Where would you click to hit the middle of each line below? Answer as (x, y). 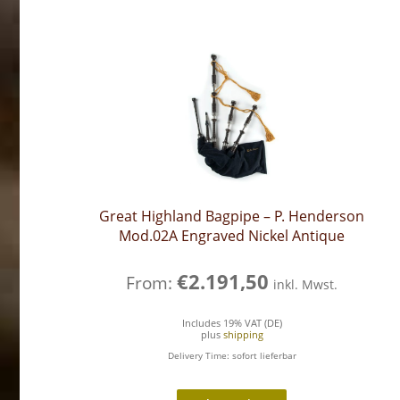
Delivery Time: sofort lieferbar (232, 355)
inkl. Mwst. (306, 285)
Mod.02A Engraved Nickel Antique (232, 235)
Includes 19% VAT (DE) (232, 323)
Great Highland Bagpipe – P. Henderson (232, 216)
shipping (243, 334)
